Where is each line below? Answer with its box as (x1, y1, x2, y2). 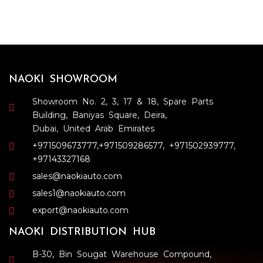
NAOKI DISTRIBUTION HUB (9, 226, 156, 238)
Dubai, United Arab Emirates (32, 123, 154, 134)
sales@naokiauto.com (32, 170, 122, 181)
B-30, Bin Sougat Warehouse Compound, (32, 248, 211, 259)
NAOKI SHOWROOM (9, 73, 117, 85)
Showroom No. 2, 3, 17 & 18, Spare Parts (32, 96, 213, 107)
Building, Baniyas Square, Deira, (32, 109, 167, 120)
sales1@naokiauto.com (32, 187, 126, 198)
